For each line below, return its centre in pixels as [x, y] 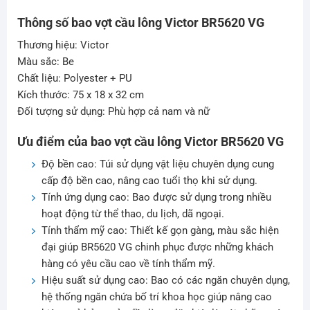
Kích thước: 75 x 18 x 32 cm [80, 95]
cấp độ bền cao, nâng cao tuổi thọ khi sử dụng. [149, 180]
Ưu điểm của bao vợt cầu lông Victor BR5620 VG [150, 141]
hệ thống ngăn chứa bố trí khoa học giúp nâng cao [156, 297]
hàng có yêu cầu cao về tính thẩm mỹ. [128, 263]
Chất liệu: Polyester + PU [74, 79]
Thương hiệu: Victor [63, 45]
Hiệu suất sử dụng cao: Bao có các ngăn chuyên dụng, [165, 280]
